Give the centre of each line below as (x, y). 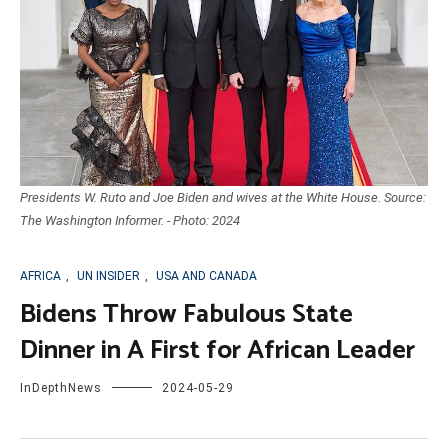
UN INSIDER (108, 276)
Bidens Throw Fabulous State (186, 315)
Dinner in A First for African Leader (217, 351)
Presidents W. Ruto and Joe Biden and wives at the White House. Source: (223, 198)
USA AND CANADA (206, 276)
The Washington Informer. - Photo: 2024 (130, 221)
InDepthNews (61, 388)
